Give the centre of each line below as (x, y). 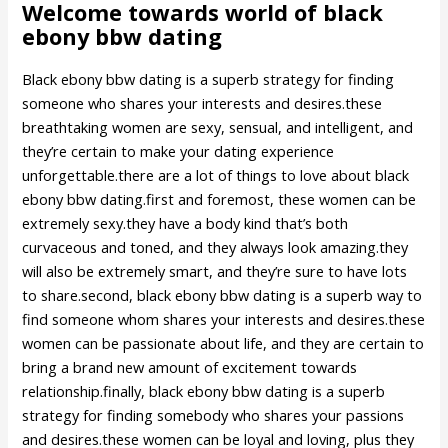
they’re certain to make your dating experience (178, 151)
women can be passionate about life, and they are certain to (223, 343)
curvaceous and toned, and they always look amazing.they (215, 247)
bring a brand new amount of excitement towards (190, 367)
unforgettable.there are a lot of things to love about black (216, 175)
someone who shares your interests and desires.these (202, 103)
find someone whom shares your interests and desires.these (224, 319)
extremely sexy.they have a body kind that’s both (185, 223)
